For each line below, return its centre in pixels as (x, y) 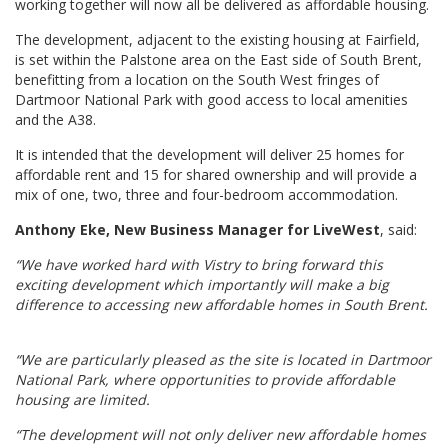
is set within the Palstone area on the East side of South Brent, (218, 59)
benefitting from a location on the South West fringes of (197, 79)
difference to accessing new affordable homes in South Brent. (221, 304)
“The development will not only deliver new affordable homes (220, 434)
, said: (398, 229)
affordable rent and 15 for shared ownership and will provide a (216, 174)
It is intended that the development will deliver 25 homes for (209, 154)
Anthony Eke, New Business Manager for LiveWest (197, 229)
